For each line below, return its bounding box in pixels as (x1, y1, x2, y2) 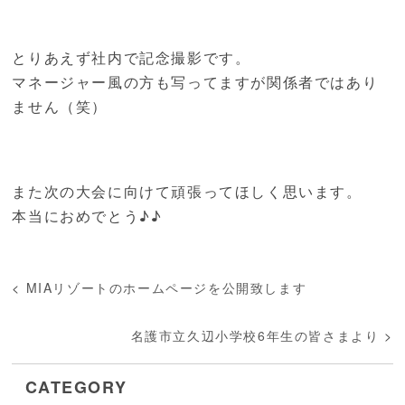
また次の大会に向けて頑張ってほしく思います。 (12, 181, 363, 202)
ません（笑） (12, 96, 108, 118)
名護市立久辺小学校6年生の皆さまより (130, 326, 380, 345)
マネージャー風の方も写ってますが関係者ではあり (12, 71, 379, 93)
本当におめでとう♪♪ (12, 205, 163, 227)
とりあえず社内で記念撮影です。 (12, 47, 251, 69)
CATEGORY (25, 375, 127, 400)
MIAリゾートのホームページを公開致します (25, 278, 307, 297)
